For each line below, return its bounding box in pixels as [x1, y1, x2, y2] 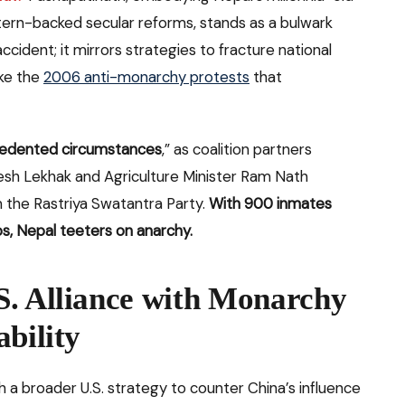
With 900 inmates [209, 193, 332, 213]
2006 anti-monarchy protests [43, 66, 250, 87]
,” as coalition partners [162, 138, 312, 159]
